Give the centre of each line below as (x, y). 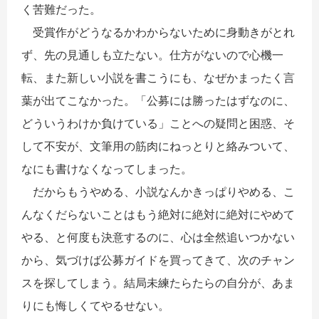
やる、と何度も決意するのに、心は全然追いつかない (158, 237)
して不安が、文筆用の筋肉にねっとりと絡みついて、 (158, 146)
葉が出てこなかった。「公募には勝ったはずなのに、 (158, 100)
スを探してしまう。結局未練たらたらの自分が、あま (158, 282)
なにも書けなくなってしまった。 (107, 168)
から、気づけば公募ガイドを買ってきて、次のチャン (158, 260)
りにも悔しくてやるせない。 (95, 305)
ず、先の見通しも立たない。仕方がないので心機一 (152, 54)
